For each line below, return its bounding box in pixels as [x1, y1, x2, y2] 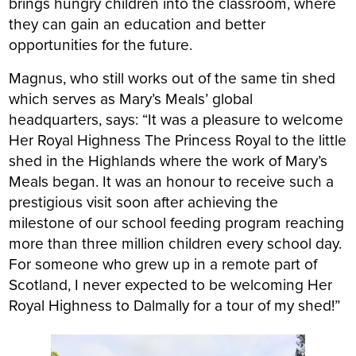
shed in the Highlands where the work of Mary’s [9, 149, 328, 172]
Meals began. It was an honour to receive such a [9, 170, 335, 192]
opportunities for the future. [9, 33, 193, 56]
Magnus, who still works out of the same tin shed [9, 67, 336, 89]
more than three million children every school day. [9, 232, 342, 254]
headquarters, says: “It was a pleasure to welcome [9, 108, 344, 130]
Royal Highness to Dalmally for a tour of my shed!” [9, 294, 341, 316]
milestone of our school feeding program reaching [9, 211, 345, 234]
